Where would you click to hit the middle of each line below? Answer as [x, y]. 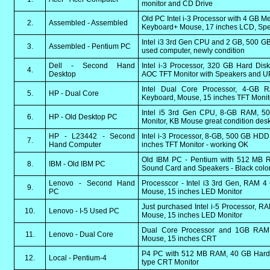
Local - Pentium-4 [78, 258]
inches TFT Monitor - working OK [195, 145]
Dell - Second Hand [92, 66]
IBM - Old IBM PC [77, 164]
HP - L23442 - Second [92, 136]
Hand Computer [75, 145]
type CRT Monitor [171, 262]
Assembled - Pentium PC [90, 46]
